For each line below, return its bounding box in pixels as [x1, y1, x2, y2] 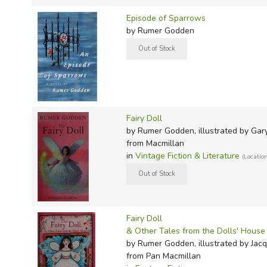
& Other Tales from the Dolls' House [126, 225, 265, 237]
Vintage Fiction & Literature [135, 150, 240, 162]
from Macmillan [126, 138, 184, 150]
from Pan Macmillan [126, 250, 201, 262]
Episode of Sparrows [126, 13, 206, 24]
